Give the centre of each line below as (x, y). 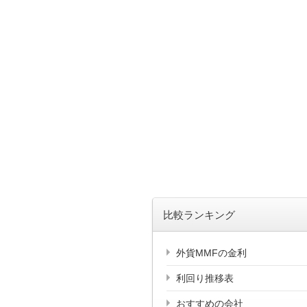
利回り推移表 (205, 278)
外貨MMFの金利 (211, 253)
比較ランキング (199, 215)
